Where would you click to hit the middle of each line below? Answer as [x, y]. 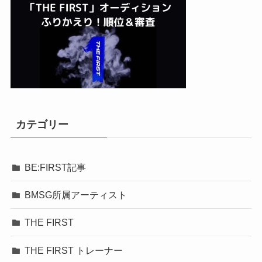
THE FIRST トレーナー [74, 250]
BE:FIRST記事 [56, 167]
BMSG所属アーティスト [76, 195]
